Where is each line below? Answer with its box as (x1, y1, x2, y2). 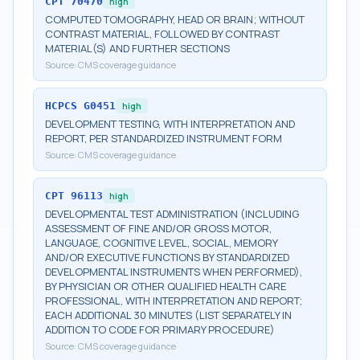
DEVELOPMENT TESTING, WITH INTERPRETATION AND (45, 117, 295, 131)
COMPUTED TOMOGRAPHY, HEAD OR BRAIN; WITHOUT (45, 12, 305, 27)
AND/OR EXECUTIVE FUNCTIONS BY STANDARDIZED (45, 250, 289, 264)
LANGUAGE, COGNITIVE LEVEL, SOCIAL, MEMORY (45, 235, 277, 250)
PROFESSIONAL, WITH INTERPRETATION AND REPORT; (45, 293, 302, 308)
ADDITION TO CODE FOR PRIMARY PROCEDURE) (45, 322, 275, 337)
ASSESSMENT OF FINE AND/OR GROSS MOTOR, (45, 221, 272, 235)
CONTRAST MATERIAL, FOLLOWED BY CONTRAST (45, 27, 280, 41)
